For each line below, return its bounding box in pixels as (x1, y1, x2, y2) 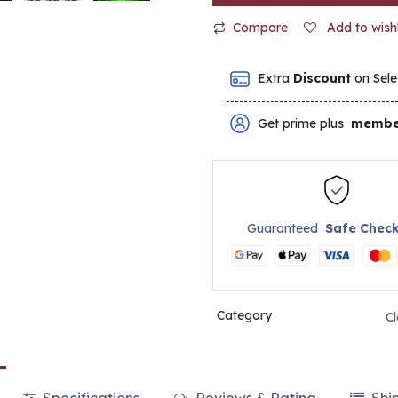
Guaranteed (247, 220, 326, 237)
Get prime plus (258, 115, 352, 131)
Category (216, 307, 272, 324)
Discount (293, 70, 352, 87)
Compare (233, 20, 288, 36)
